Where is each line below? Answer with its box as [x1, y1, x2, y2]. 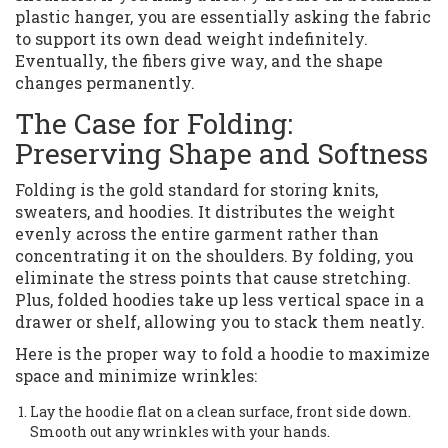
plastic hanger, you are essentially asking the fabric [15, 6, 431, 28]
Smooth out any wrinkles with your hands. [30, 422, 330, 442]
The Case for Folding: [15, 105, 293, 143]
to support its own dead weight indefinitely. [15, 28, 368, 50]
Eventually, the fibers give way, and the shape [15, 50, 383, 72]
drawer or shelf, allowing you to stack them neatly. [15, 311, 425, 333]
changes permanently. [15, 72, 195, 94]
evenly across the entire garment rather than [15, 223, 379, 245]
